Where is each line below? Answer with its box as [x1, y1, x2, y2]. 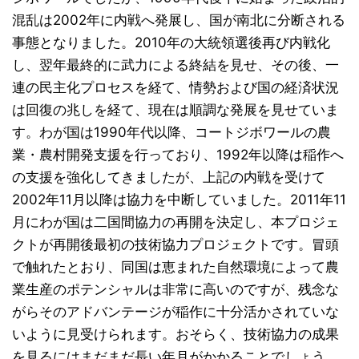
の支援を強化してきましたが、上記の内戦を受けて [12, 169, 325, 186]
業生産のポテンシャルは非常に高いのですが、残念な [12, 281, 339, 298]
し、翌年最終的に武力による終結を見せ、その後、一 [12, 57, 339, 74]
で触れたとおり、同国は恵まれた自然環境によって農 [12, 259, 339, 276]
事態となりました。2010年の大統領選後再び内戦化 [12, 34, 330, 51]
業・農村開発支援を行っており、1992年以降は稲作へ [12, 147, 344, 163]
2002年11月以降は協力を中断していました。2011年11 [12, 192, 346, 208]
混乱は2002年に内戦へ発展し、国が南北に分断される [12, 12, 345, 29]
